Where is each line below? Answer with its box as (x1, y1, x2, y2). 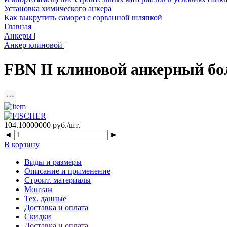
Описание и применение (24, 166, 110, 175)
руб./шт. (51, 120, 80, 129)
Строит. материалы (24, 175, 91, 184)
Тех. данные (24, 194, 66, 203)
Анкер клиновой (4, 41, 62, 49)
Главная (4, 22, 31, 31)
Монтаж (24, 184, 53, 194)
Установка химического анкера (4, 4, 111, 13)
